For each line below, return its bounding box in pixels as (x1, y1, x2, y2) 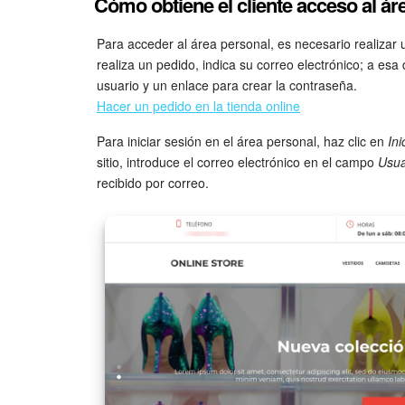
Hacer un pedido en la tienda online (97, 96, 300, 115)
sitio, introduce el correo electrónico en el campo (97, 152, 378, 171)
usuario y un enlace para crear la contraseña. (97, 75, 357, 94)
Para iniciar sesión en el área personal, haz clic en (97, 131, 388, 150)
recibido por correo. (97, 173, 209, 192)
